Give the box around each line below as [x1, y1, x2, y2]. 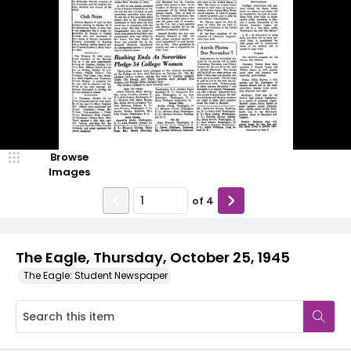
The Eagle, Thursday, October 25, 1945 [16, 248, 290, 267]
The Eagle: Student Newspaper [24, 269, 168, 282]
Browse [49, 150, 89, 165]
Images [48, 165, 90, 179]
